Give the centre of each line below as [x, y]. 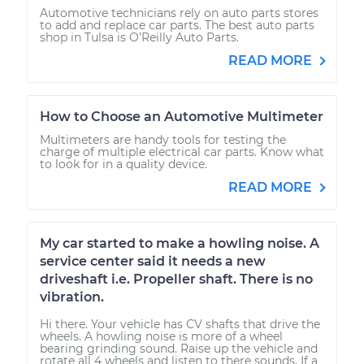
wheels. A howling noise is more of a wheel [161, 336]
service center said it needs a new [153, 261]
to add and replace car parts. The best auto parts [177, 25]
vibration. [72, 297]
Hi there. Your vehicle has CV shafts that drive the [180, 324]
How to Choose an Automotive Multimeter [182, 116]
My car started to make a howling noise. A [180, 243]
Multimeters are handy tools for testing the [163, 139]
